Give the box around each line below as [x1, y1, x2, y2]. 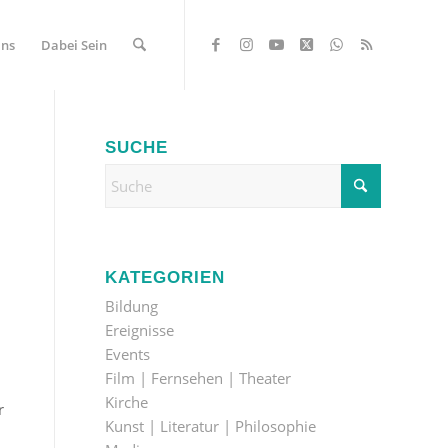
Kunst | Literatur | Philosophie [105, 416, 317, 436]
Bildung [105, 296, 159, 316]
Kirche [105, 392, 149, 412]
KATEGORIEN [105, 268, 226, 286]
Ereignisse [105, 320, 175, 340]
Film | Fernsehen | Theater [105, 368, 292, 388]
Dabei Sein [40, 36, 107, 54]
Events [105, 344, 151, 364]
